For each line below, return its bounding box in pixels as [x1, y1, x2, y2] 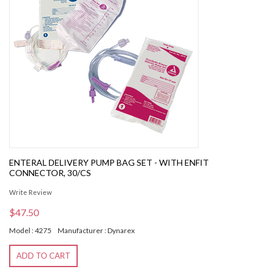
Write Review [9, 188, 52, 197]
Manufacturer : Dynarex [58, 226, 135, 236]
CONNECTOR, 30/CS [9, 168, 91, 178]
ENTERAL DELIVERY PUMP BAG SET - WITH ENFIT [9, 157, 209, 168]
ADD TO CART [16, 251, 70, 261]
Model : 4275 [9, 226, 52, 236]
